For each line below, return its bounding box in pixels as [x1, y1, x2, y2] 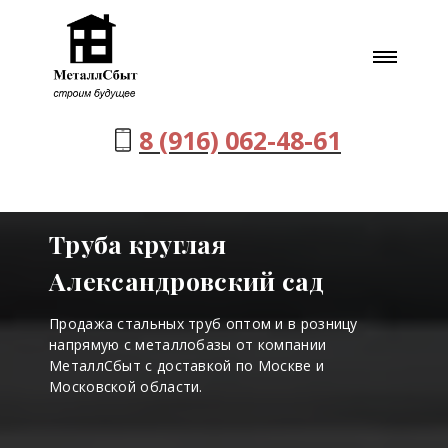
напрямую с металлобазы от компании [49, 335, 327, 355]
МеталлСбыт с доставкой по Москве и [49, 356, 325, 376]
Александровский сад [49, 264, 325, 298]
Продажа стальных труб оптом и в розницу [49, 314, 358, 334]
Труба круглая [49, 227, 226, 261]
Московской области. [49, 377, 203, 397]
